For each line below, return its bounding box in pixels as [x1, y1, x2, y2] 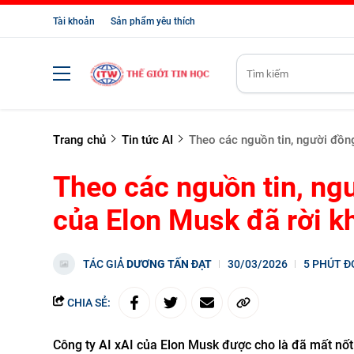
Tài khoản [53, 16, 95, 27]
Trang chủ [53, 133, 106, 147]
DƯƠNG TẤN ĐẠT [126, 258, 212, 270]
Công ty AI [53, 337, 115, 352]
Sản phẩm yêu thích [111, 16, 195, 27]
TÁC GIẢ [83, 258, 126, 270]
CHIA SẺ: [65, 296, 111, 309]
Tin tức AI [122, 133, 173, 147]
